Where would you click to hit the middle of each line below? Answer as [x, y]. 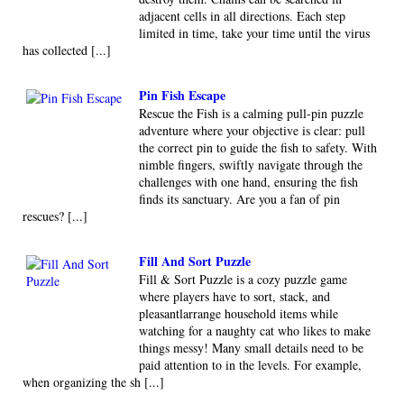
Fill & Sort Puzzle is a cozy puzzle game [243, 280]
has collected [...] [67, 50]
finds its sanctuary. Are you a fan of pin [240, 199]
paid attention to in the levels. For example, [251, 365]
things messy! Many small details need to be [252, 348]
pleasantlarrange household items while [239, 314]
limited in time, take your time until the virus [255, 33]
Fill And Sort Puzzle [195, 262]
